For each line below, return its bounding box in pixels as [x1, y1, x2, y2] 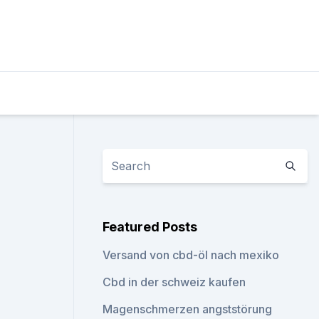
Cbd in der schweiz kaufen [103, 275, 246, 289]
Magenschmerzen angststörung [103, 302, 273, 316]
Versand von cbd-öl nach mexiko [103, 248, 280, 262]
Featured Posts [103, 219, 198, 234]
